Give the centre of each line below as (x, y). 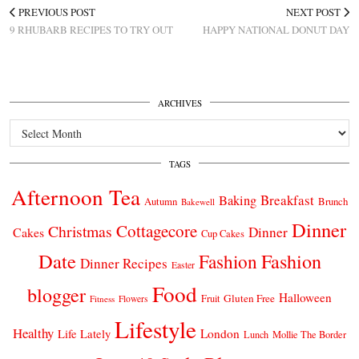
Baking (238, 200)
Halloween (305, 297)
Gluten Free (249, 298)
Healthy (33, 333)
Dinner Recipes (123, 263)
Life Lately (84, 333)
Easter (183, 264)
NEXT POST (315, 12)
